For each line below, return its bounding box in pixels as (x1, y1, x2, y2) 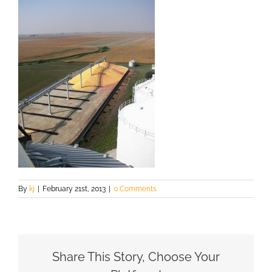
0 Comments (114, 184, 157, 193)
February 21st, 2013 (42, 184, 106, 193)
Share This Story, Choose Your (52, 250, 220, 265)
